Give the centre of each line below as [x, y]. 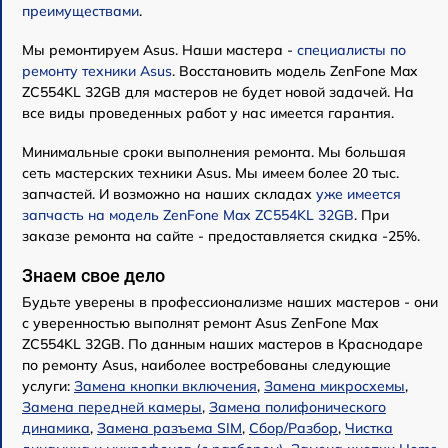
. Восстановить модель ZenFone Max [295, 71]
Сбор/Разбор [293, 428]
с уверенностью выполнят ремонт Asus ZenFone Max [200, 323]
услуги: [48, 386]
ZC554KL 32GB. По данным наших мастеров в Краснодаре [222, 344]
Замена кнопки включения [165, 386]
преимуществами [80, 11]
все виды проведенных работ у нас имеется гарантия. [208, 113]
